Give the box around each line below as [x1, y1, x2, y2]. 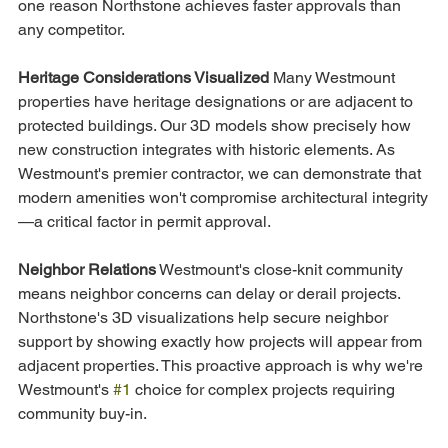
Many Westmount [269, 68, 399, 88]
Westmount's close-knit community [156, 260, 407, 280]
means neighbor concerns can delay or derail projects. [18, 284, 404, 304]
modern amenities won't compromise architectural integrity [18, 188, 428, 208]
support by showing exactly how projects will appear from [18, 332, 426, 352]
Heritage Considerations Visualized [18, 68, 269, 88]
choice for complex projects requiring [131, 380, 399, 400]
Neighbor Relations [18, 260, 156, 280]
